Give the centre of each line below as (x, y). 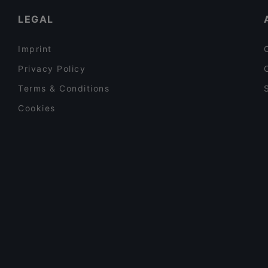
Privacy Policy (52, 68)
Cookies (37, 108)
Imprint (35, 49)
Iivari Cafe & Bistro (105, 12)
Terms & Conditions (64, 88)
